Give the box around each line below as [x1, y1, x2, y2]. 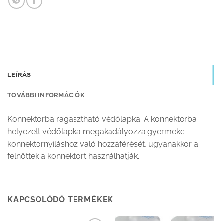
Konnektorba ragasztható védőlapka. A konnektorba [7, 114, 197, 124]
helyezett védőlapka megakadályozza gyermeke [7, 126, 184, 136]
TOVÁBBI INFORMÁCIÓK [7, 91, 85, 99]
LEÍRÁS [7, 71, 31, 78]
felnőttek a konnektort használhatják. [7, 151, 139, 161]
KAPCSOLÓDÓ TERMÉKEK [7, 195, 114, 205]
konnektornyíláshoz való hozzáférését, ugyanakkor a [7, 139, 198, 148]
